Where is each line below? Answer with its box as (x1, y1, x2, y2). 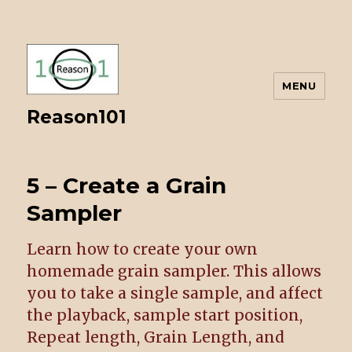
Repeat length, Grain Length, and (27, 327, 285, 346)
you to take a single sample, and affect (27, 283, 324, 302)
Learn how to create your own (27, 239, 258, 258)
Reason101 (27, 105, 127, 128)
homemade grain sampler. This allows (27, 261, 322, 280)
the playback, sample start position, (27, 305, 303, 324)
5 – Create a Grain (27, 171, 227, 199)
